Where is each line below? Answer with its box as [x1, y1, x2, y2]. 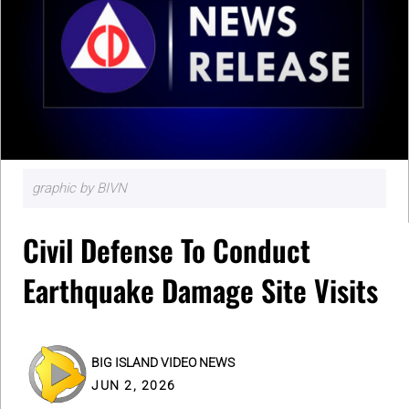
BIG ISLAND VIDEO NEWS [91, 354, 235, 370]
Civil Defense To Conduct [23, 227, 310, 271]
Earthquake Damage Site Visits [23, 267, 378, 311]
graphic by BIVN [31, 180, 127, 197]
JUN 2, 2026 [91, 377, 176, 393]
